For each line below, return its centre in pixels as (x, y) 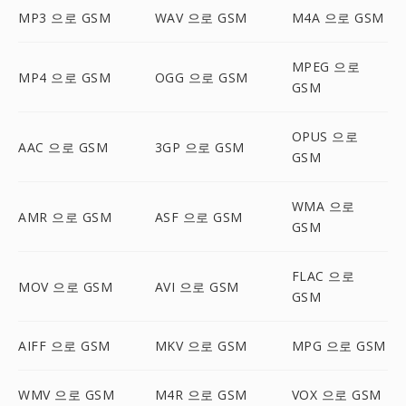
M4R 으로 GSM (201, 395)
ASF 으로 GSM (198, 217)
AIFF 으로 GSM (64, 346)
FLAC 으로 (323, 276)
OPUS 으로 (325, 136)
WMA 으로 (323, 206)
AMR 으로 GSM (65, 217)
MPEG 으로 (326, 67)
